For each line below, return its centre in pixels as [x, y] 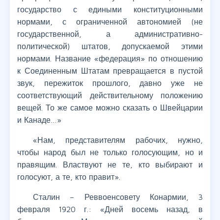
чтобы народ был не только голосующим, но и [110, 152]
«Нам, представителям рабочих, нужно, [118, 140]
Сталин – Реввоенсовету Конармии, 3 [118, 197]
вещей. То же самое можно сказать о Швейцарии [110, 108]
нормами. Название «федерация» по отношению [110, 59]
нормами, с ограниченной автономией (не [110, 22]
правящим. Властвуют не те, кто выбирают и [110, 165]
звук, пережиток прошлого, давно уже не [110, 83]
